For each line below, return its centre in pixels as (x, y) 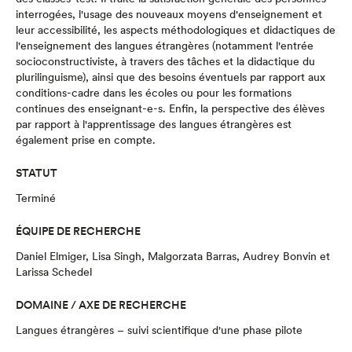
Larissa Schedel (54, 272)
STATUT (37, 173)
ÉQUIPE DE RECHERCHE (78, 231)
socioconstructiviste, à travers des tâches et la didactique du (165, 61)
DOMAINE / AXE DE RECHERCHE (101, 305)
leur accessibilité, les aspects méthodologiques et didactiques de (176, 30)
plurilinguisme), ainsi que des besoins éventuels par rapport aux (170, 77)
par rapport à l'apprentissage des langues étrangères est (154, 124)
